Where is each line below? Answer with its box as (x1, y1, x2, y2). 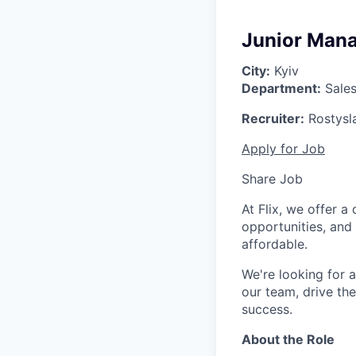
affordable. (242, 236, 308, 252)
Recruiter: (242, 110, 304, 126)
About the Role (242, 331, 335, 347)
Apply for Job (242, 141, 325, 157)
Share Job (242, 171, 303, 187)
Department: (242, 80, 321, 96)
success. (242, 301, 292, 317)
